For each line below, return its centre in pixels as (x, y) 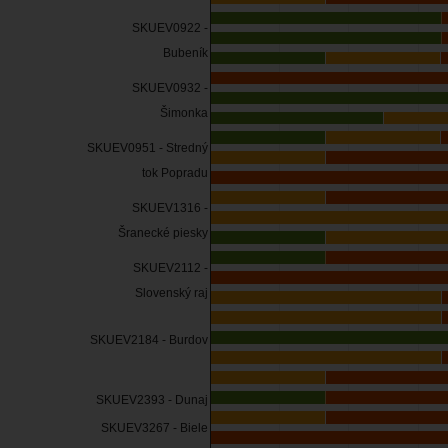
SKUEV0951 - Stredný (147, 147)
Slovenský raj (171, 292)
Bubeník (186, 53)
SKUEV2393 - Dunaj (152, 400)
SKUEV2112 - (170, 267)
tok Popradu (175, 172)
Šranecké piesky (163, 232)
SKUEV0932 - (170, 87)
